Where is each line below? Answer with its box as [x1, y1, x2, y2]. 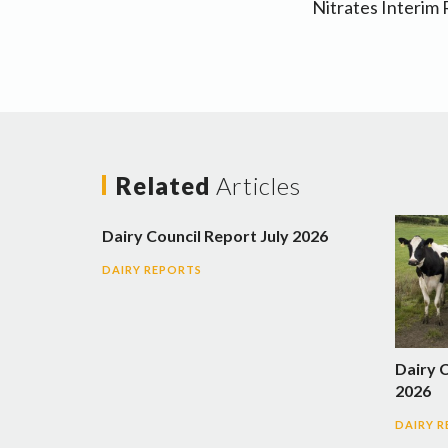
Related [116, 170, 216, 200]
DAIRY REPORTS [102, 262, 202, 276]
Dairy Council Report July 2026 [102, 225, 328, 245]
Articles [216, 170, 301, 200]
